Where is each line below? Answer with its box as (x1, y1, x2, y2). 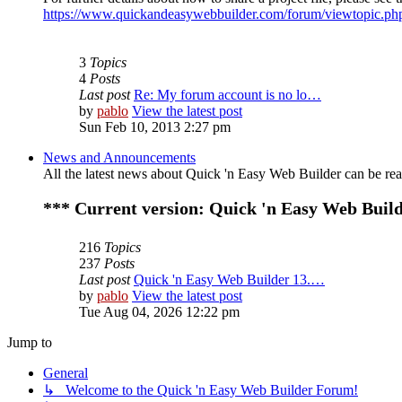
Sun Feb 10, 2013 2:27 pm (79, 119, 231, 135)
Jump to (7, 335, 52, 351)
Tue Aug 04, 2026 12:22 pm (79, 304, 240, 320)
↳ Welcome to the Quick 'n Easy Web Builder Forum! (43, 382, 358, 398)
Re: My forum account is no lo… (134, 87, 321, 103)
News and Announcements (43, 150, 196, 166)
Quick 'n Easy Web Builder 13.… (134, 272, 325, 288)
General (43, 365, 88, 381)
